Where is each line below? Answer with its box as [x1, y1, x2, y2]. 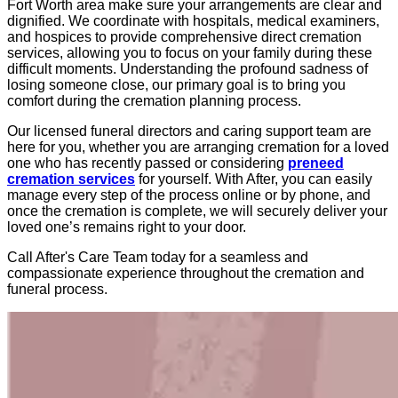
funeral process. [7, 281, 107, 297]
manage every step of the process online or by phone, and [7, 187, 370, 203]
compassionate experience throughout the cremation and [7, 265, 364, 281]
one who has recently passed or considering [7, 155, 288, 171]
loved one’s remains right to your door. [7, 219, 246, 235]
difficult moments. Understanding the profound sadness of [7, 60, 368, 76]
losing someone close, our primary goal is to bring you [7, 76, 346, 92]
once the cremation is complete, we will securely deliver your [7, 203, 387, 219]
